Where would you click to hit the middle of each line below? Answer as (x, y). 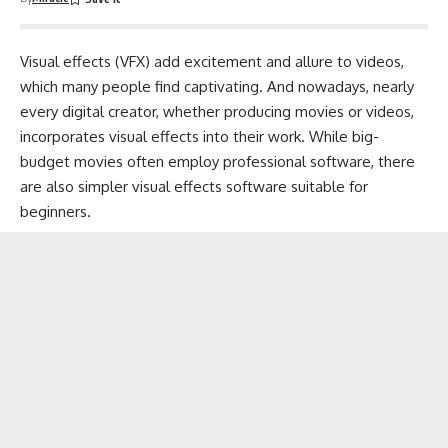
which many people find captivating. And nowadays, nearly (217, 86)
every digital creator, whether (122, 111)
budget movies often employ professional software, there (217, 161)
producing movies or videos (317, 111)
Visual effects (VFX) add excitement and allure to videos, (212, 61)
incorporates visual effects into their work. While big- (199, 136)
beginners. (55, 211)
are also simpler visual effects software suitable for (194, 186)
